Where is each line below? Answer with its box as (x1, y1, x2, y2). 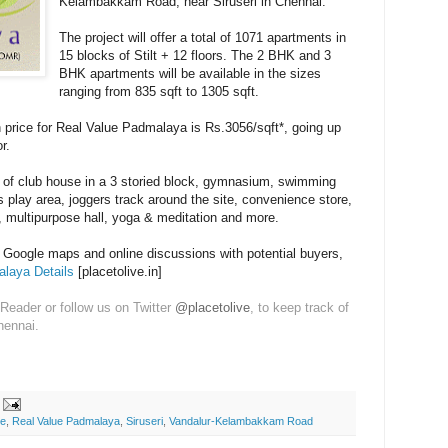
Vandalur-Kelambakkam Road (169, 414, 313, 427)
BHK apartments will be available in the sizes (59, 65, 322, 81)
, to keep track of (250, 299, 349, 315)
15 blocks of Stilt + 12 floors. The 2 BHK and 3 (59, 47, 332, 63)
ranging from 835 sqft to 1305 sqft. (59, 83, 260, 99)
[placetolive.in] (74, 263, 162, 279)
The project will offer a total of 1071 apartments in (59, 29, 347, 45)
